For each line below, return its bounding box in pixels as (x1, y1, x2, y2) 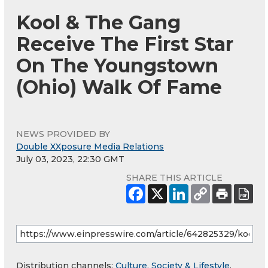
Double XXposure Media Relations (16, 141, 164, 152)
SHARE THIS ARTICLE (126, 172, 223, 183)
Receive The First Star (16, 32, 233, 56)
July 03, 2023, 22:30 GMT (16, 153, 124, 165)
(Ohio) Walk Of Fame (16, 75, 222, 99)
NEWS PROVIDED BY (16, 128, 110, 139)
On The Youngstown (16, 53, 218, 77)
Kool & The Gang (16, 10, 181, 34)
